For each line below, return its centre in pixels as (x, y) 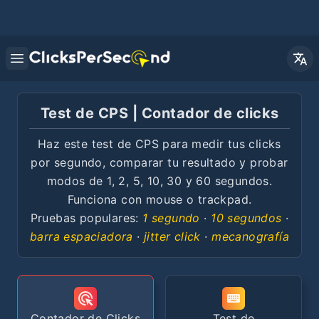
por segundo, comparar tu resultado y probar (159, 162)
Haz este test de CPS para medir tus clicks (159, 144)
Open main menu (61, 66)
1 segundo (171, 218)
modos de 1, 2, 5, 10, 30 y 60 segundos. (159, 181)
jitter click (172, 236)
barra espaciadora (82, 236)
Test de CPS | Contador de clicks (159, 113)
